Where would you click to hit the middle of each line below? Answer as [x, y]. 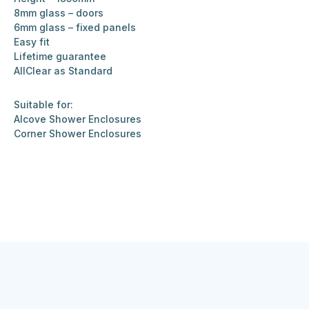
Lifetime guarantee [60, 57]
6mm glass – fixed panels [75, 28]
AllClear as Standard [63, 71]
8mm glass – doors [59, 13]
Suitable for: [43, 105]
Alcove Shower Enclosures [78, 119]
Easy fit [32, 42]
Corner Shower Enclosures [78, 134]
